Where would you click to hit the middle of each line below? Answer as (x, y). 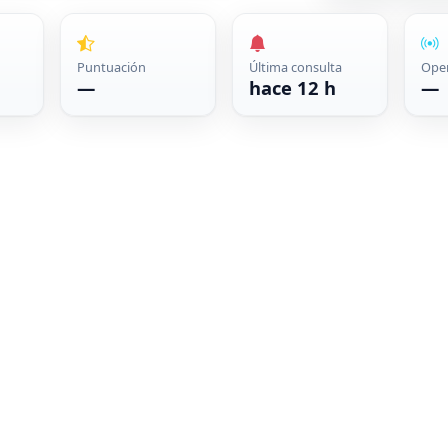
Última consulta (295, 67)
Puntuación (111, 67)
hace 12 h (292, 88)
